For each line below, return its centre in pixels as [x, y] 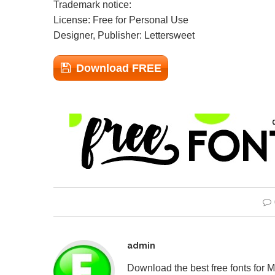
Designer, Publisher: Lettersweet [124, 35]
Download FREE [119, 68]
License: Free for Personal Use [121, 20]
